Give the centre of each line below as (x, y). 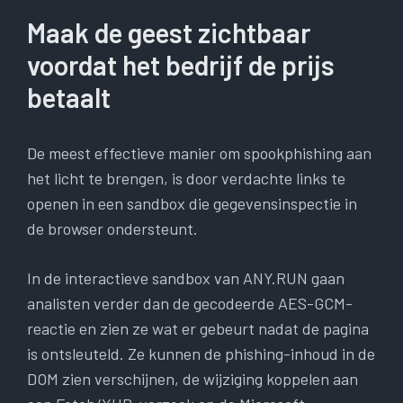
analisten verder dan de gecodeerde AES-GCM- (190, 304)
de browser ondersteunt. (112, 229)
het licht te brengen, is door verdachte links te (186, 179)
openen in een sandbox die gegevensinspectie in (192, 204)
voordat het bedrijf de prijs (181, 65)
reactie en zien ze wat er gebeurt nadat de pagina (198, 329)
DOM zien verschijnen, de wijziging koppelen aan (193, 379)
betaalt (69, 98)
